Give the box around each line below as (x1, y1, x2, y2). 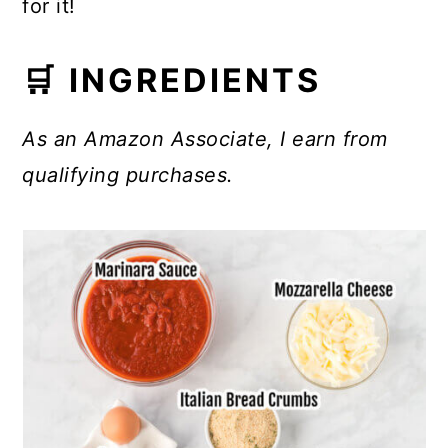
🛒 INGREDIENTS (22, 61, 322, 101)
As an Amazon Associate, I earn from (22, 127, 388, 152)
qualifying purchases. (22, 163, 234, 188)
